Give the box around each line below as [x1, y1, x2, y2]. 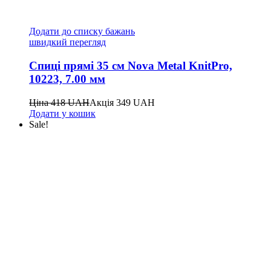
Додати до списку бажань [29, 26, 135, 37]
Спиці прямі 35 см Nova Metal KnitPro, [29, 59, 232, 72]
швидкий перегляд [29, 37, 106, 48]
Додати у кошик [29, 108, 96, 119]
